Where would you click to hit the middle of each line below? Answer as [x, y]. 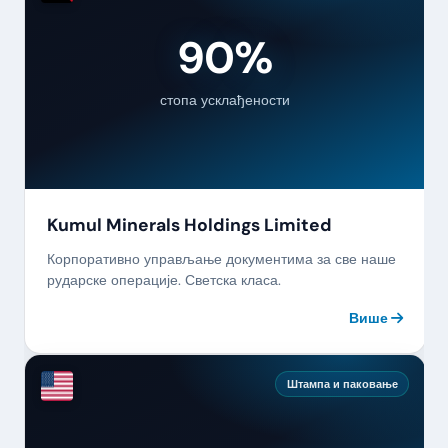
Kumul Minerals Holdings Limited [189, 224]
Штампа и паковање [342, 384]
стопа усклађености [225, 99]
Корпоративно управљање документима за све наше [221, 259]
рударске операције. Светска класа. [163, 280]
